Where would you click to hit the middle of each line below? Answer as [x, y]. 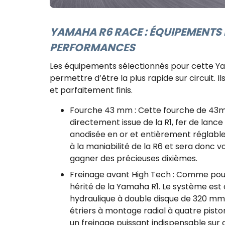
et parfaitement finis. [91, 90]
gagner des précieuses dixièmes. [136, 159]
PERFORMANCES [94, 47]
